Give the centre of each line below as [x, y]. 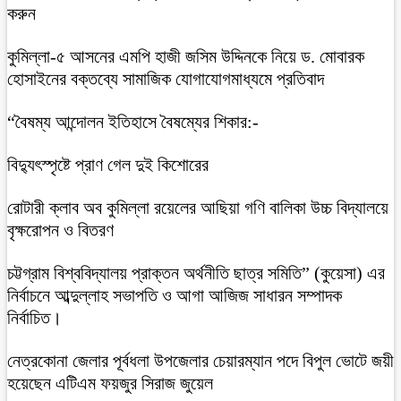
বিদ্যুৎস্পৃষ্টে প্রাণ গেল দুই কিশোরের [108, 164]
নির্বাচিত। [34, 317]
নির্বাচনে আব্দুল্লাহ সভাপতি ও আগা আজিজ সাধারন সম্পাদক [175, 295]
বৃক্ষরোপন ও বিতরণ [60, 230]
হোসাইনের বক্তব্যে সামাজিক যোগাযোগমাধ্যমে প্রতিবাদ [166, 78]
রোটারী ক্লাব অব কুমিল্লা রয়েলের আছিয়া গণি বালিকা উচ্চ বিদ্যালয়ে [198, 207]
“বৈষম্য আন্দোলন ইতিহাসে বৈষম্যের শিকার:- [133, 121]
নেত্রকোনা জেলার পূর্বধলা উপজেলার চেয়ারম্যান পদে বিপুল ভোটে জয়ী [200, 360]
